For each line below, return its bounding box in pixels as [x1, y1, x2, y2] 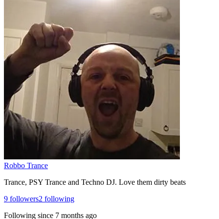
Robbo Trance [4, 161, 48, 170]
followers [8, 194, 39, 203]
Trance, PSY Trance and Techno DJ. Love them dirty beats [4, 177, 186, 186]
